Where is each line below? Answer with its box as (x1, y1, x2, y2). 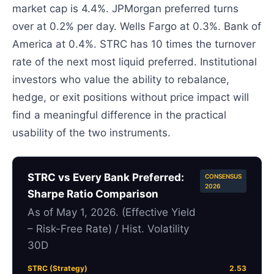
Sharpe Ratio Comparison (28, 187, 159, 200)
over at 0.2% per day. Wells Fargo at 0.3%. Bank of (12, 20, 262, 32)
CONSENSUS (205, 172, 242, 180)
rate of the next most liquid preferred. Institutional (12, 55, 257, 68)
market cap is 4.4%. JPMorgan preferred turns (12, 2, 239, 15)
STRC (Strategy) (28, 263, 87, 273)
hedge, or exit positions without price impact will (12, 91, 250, 103)
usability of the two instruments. (12, 126, 171, 139)
